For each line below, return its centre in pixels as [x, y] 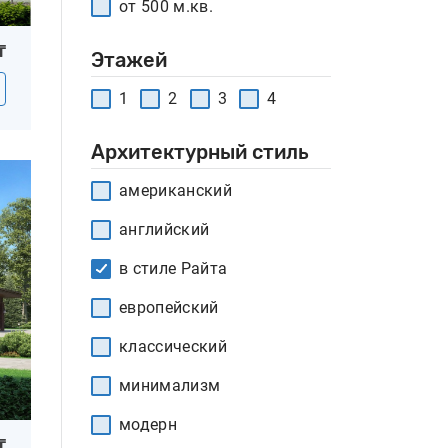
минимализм [170, 385]
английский [164, 229]
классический [173, 346]
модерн [148, 424]
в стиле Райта [173, 268]
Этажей [129, 60]
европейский [169, 307]
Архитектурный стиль [200, 152]
